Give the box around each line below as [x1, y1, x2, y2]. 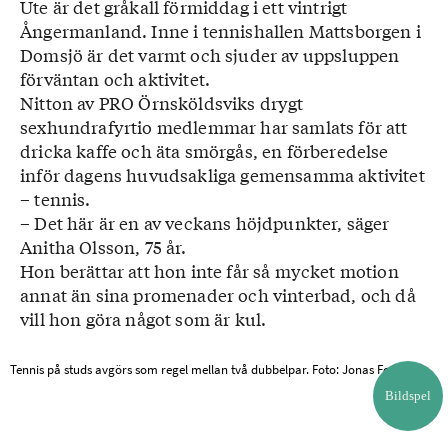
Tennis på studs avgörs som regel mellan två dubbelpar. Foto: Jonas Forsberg [10, 361, 425, 378]
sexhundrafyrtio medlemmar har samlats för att [20, 114, 408, 139]
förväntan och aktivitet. [20, 66, 211, 91]
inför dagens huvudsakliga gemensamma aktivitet [20, 162, 425, 187]
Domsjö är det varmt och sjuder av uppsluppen [20, 42, 400, 67]
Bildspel [385, 388, 431, 403]
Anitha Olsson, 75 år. [20, 234, 187, 259]
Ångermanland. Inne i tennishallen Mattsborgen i [20, 18, 421, 43]
